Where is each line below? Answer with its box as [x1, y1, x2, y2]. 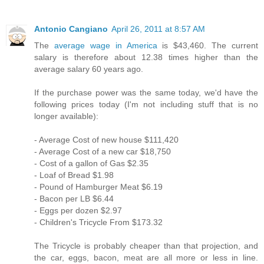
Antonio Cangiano [34, 24, 108, 34]
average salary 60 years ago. [34, 64, 143, 74]
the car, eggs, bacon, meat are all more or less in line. [34, 252, 258, 262]
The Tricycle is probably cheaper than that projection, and [34, 240, 258, 250]
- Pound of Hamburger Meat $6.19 [34, 181, 163, 192]
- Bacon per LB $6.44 [34, 193, 114, 203]
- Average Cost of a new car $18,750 [34, 146, 171, 156]
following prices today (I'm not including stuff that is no [34, 99, 258, 109]
